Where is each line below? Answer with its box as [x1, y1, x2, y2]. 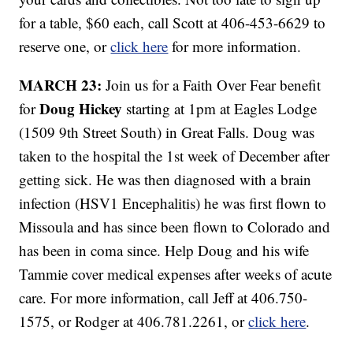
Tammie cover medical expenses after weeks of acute [19, 263, 333, 284]
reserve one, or [19, 35, 111, 56]
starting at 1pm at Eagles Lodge [122, 98, 318, 118]
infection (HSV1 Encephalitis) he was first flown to [19, 192, 327, 213]
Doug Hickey [39, 97, 123, 119]
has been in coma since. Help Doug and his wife [19, 240, 310, 260]
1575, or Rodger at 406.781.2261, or [19, 310, 249, 331]
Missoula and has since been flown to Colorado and [19, 216, 331, 236]
